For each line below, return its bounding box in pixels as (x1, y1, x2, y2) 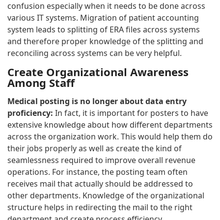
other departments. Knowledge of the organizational (7, 190, 204, 201)
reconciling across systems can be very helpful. (7, 47, 182, 58)
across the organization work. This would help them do (7, 131, 213, 142)
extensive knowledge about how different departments (7, 119, 213, 130)
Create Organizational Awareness (7, 64, 189, 79)
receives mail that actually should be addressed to (7, 178, 193, 189)
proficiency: (7, 107, 55, 118)
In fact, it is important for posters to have (55, 107, 208, 118)
